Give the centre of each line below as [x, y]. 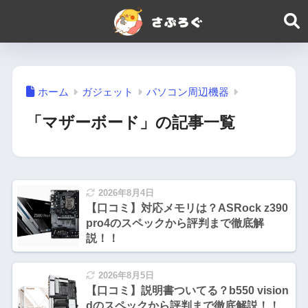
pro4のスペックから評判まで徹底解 [175, 223]
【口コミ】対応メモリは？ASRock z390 [187, 208]
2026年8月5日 [126, 276]
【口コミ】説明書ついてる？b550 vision [187, 291]
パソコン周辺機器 [187, 92]
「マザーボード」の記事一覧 [130, 123]
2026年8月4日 [126, 193]
